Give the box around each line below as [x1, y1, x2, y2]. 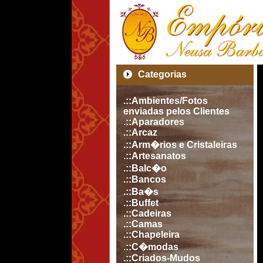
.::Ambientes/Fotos [123, 96, 208, 106]
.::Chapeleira [123, 230, 180, 240]
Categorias [138, 69, 187, 79]
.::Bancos [123, 174, 166, 184]
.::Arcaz [123, 127, 157, 137]
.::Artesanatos [123, 151, 186, 161]
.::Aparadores [123, 117, 184, 127]
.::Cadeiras [123, 208, 171, 218]
